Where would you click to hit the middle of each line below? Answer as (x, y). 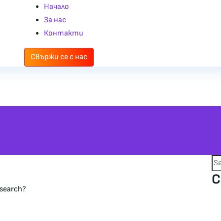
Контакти (64, 33)
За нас (55, 20)
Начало (56, 7)
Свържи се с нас (59, 57)
